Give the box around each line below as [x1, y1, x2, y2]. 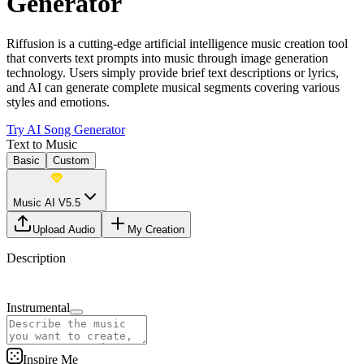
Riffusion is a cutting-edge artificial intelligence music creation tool [6, 36, 348, 50]
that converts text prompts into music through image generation [6, 50, 328, 65]
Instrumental [6, 300, 70, 314]
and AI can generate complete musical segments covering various [6, 80, 340, 94]
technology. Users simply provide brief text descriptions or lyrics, [6, 65, 339, 80]
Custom [53, 154, 89, 167]
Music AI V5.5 [13, 196, 80, 209]
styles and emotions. [6, 94, 110, 109]
